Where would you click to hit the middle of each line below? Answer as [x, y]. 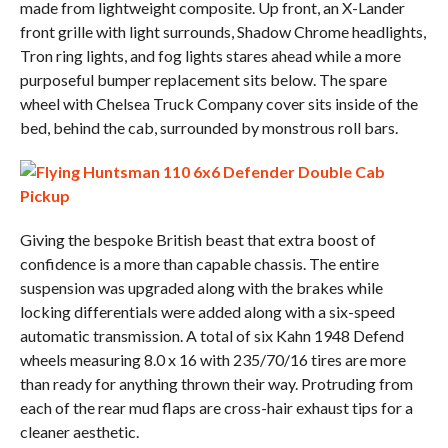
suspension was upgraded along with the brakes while [201, 288]
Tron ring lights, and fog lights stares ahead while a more [210, 56]
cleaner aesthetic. [79, 432]
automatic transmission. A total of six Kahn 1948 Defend [211, 336]
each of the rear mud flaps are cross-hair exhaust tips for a [216, 408]
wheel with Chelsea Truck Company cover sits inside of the [218, 104]
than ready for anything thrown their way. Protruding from [216, 384]
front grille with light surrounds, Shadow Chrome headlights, [222, 32]
